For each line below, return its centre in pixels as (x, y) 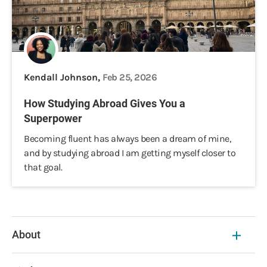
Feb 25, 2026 (130, 77)
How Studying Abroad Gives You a (105, 103)
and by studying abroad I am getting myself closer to (130, 153)
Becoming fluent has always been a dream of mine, (127, 139)
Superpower (53, 118)
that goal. (43, 167)
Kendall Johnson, (63, 77)
